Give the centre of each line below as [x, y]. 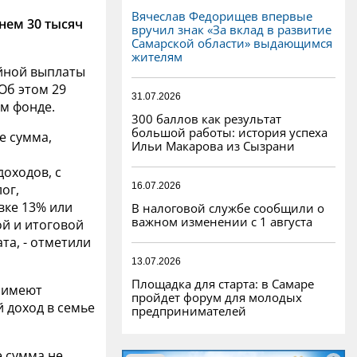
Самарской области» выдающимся [232, 43]
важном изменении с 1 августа [222, 221]
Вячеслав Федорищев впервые [222, 16]
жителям [157, 56]
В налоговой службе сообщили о [228, 208]
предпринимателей [189, 310]
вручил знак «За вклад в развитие [231, 29]
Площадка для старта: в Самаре [223, 283]
